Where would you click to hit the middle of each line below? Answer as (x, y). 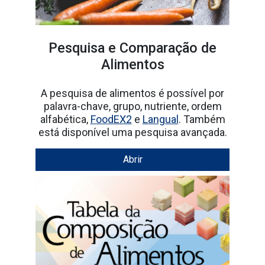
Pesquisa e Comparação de (132, 14)
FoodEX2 (111, 85)
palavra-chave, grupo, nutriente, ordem (132, 72)
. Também (202, 85)
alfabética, (65, 85)
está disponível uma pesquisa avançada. (132, 98)
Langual (160, 85)
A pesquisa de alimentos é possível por (132, 59)
